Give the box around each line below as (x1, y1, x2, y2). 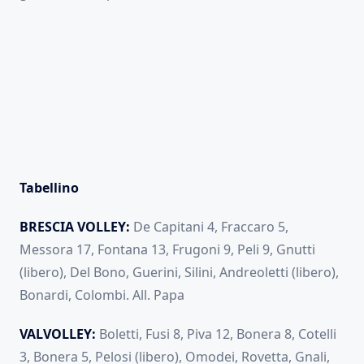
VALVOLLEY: (19, 325, 96, 344)
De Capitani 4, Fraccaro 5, (130, 218, 288, 236)
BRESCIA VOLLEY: (19, 218, 130, 236)
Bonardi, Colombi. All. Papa (19, 286, 184, 305)
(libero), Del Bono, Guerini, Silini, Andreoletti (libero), (19, 263, 339, 282)
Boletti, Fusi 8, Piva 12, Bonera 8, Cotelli (96, 325, 336, 344)
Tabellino (19, 179, 79, 197)
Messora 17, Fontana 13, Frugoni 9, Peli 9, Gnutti (19, 240, 315, 259)
